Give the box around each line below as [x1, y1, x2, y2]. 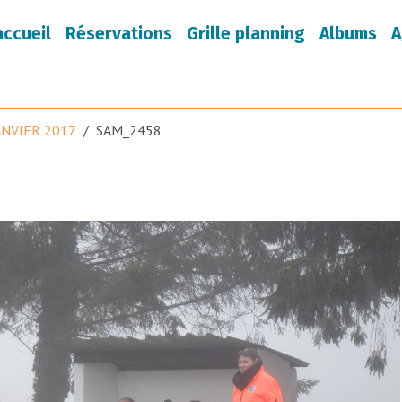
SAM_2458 [96, 121, 162, 139]
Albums [319, 23, 377, 44]
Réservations [66, 23, 172, 44]
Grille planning [187, 23, 305, 44]
